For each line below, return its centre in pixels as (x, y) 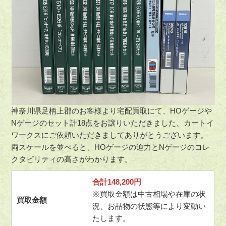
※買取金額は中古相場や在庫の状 (149, 194)
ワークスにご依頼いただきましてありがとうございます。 (110, 135)
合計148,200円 (117, 182)
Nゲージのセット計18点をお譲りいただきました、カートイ (113, 123)
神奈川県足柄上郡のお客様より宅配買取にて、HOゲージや (112, 111)
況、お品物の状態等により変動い (149, 206)
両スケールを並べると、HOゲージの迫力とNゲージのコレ (111, 147)
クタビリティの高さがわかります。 (72, 159)
